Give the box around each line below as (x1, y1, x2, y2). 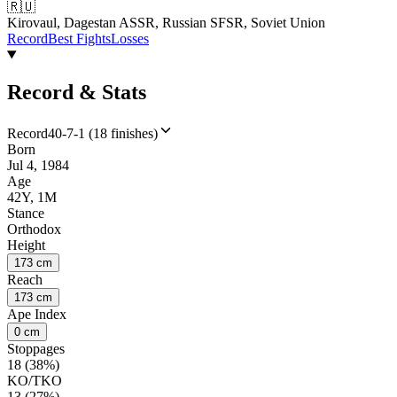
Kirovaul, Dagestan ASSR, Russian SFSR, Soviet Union (7, 15, 325, 31)
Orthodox (7, 221, 61, 237)
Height (7, 237, 45, 253)
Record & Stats (7, 81, 146, 105)
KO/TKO (7, 372, 62, 388)
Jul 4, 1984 (7, 157, 69, 173)
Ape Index (7, 306, 66, 322)
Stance (7, 205, 44, 221)
